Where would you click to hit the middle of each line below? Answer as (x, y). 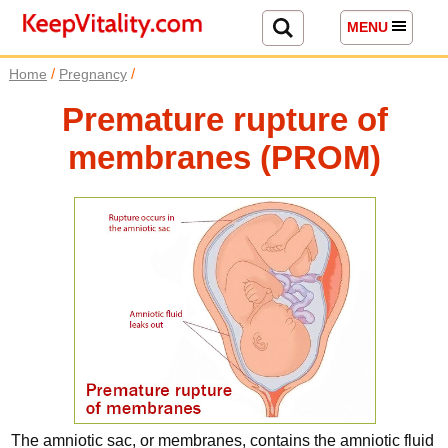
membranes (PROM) (224, 157)
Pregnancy (93, 74)
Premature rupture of (224, 119)
